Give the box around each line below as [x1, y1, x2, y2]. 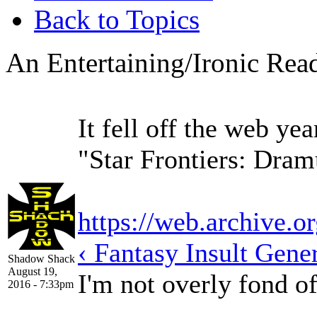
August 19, [8, 265, 57, 277]
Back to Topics [34, 4, 200, 35]
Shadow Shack [8, 252, 75, 265]
